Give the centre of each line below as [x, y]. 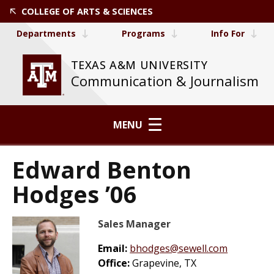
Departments [46, 33]
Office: [115, 263]
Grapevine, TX [165, 263]
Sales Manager [135, 224]
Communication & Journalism [165, 81]
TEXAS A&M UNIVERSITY [139, 65]
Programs [143, 33]
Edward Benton [102, 169]
